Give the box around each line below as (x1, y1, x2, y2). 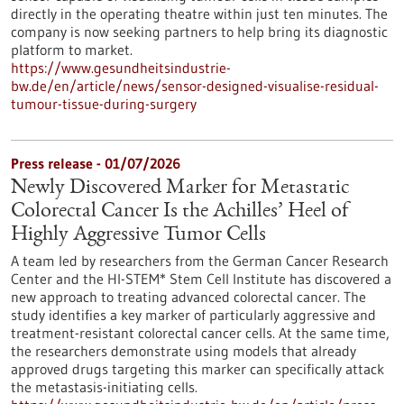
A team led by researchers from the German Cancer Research (11, 252, 389, 270)
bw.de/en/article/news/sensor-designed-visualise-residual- (11, 77, 379, 95)
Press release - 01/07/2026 (11, 154, 180, 172)
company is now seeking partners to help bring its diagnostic (11, 23, 388, 41)
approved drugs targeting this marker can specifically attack (11, 360, 384, 378)
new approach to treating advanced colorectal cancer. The (11, 288, 366, 306)
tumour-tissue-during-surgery (11, 95, 197, 113)
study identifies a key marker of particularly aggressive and (11, 306, 376, 324)
